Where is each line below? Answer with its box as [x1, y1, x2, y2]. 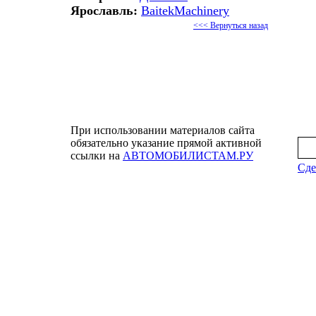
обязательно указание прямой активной [71, 137, 262, 149]
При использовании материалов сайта [71, 124, 255, 136]
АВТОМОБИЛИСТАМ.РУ [123, 150, 253, 162]
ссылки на [71, 150, 123, 162]
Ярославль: [71, 4, 138, 18]
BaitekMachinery [141, 4, 229, 18]
